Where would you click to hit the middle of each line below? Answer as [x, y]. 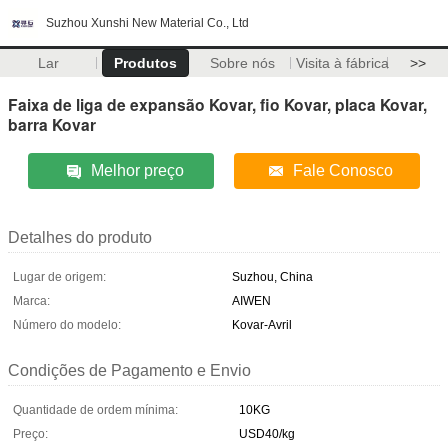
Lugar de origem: [59, 276]
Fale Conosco [342, 170]
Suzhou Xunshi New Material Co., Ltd [147, 23]
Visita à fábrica [342, 63]
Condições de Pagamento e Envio [129, 370]
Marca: [31, 300]
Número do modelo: [67, 324]
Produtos [145, 63]
